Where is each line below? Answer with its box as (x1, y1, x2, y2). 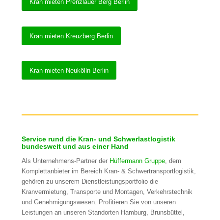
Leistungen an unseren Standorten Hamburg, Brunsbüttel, (21, 209, 185, 217)
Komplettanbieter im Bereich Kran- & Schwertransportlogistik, (21, 167, 196, 175)
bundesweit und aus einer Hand (21, 142, 129, 151)
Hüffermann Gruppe (109, 157, 165, 165)
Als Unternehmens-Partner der (21, 157, 110, 165)
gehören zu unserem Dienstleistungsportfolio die (21, 178, 158, 186)
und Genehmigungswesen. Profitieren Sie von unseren (21, 198, 176, 206)
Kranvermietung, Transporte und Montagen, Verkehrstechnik (21, 188, 192, 196)
